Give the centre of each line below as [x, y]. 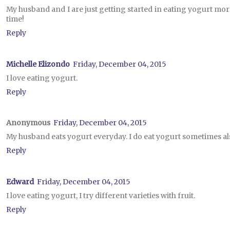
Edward [20, 181]
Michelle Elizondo [38, 64]
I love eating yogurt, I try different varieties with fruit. [101, 195]
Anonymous [28, 123]
